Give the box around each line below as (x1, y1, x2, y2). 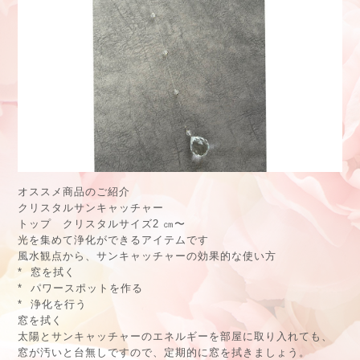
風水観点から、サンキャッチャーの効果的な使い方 (18, 249, 276, 262)
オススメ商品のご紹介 (18, 185, 130, 198)
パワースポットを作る (31, 281, 143, 294)
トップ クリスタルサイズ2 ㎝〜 (18, 217, 186, 230)
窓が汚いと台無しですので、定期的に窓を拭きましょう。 (18, 346, 310, 358)
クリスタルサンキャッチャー (18, 201, 164, 214)
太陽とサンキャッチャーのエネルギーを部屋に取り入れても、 (18, 329, 333, 342)
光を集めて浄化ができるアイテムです (18, 233, 209, 246)
